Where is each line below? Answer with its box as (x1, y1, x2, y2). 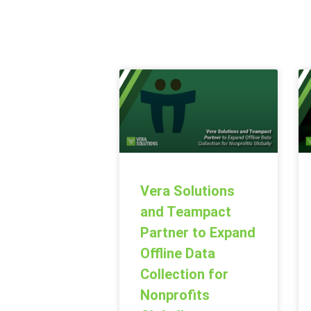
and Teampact (140, 203, 231, 220)
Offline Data (140, 244, 215, 262)
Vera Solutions (140, 182, 235, 199)
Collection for (140, 265, 228, 283)
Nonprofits (140, 286, 210, 303)
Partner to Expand (140, 224, 255, 241)
